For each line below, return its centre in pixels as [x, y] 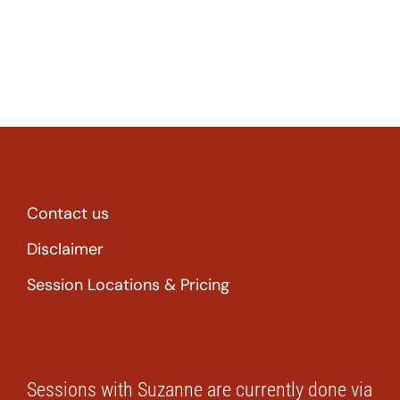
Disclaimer [65, 249]
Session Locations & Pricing [128, 285]
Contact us [67, 213]
